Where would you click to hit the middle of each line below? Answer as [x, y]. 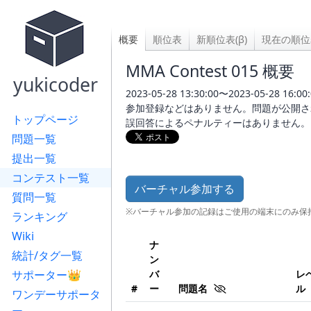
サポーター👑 [47, 275]
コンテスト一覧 [51, 178]
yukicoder [56, 84]
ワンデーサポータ [56, 294]
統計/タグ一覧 [47, 255]
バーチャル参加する [185, 189]
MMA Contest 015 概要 [210, 71]
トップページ [45, 119]
